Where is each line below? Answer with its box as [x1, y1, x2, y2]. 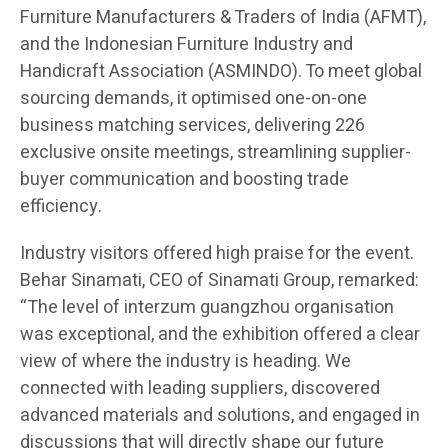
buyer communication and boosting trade [20, 166, 349, 194]
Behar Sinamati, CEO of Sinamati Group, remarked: [20, 267, 419, 295]
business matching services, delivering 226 [20, 112, 365, 140]
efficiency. [20, 193, 102, 221]
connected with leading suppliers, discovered [20, 375, 380, 403]
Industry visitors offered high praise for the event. [20, 240, 414, 268]
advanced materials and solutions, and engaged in [20, 402, 420, 430]
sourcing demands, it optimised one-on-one [20, 85, 367, 113]
